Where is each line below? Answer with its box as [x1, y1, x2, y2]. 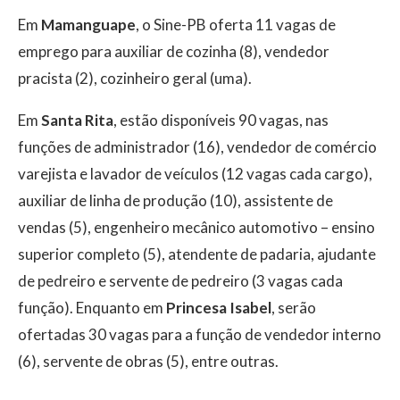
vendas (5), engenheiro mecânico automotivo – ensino [18, 218, 375, 237]
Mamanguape [41, 15, 136, 35]
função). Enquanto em [18, 298, 166, 318]
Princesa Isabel [166, 298, 271, 318]
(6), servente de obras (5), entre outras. [18, 352, 279, 371]
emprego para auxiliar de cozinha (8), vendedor [18, 42, 329, 62]
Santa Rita [41, 111, 113, 130]
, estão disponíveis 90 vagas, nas [113, 111, 329, 130]
